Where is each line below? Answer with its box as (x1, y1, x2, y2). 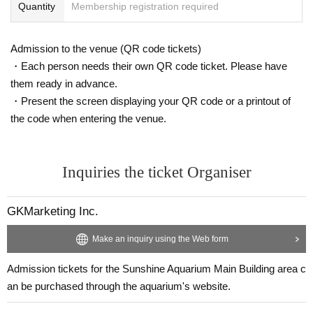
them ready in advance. (10, 77, 117, 89)
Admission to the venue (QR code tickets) (10, 42, 201, 54)
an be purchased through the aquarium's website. (7, 279, 231, 292)
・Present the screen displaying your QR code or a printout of (10, 94, 291, 107)
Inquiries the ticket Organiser (61, 163, 252, 181)
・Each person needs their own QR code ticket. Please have (10, 59, 287, 72)
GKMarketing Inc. (7, 204, 99, 218)
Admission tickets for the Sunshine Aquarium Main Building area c (7, 262, 306, 275)
